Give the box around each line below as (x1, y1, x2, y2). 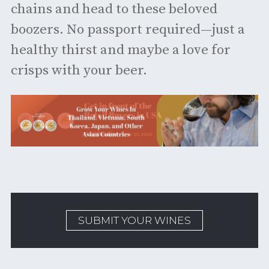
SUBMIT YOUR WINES (78, 214, 191, 227)
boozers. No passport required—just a (10, 20, 245, 38)
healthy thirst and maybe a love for (10, 41, 231, 59)
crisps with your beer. (10, 61, 147, 79)
